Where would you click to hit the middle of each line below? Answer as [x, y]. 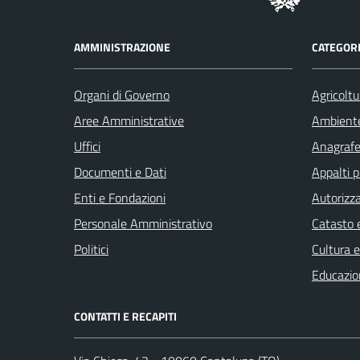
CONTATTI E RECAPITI [125, 316]
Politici [91, 249]
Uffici [87, 146]
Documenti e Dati [120, 172]
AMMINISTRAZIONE [122, 47]
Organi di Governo [122, 94]
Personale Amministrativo [143, 223]
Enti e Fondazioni [120, 197]
